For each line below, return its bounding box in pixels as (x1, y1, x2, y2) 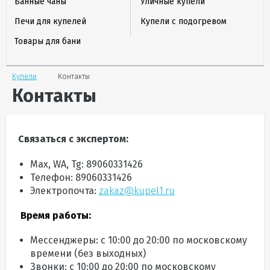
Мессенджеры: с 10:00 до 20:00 (30, 234, 172, 246)
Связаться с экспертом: (18, 133, 128, 145)
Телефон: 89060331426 (30, 172, 132, 183)
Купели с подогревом (140, 16, 227, 27)
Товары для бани (14, 36, 81, 46)
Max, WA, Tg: (30, 159, 86, 170)
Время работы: (20, 210, 91, 221)
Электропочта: (30, 185, 99, 196)
